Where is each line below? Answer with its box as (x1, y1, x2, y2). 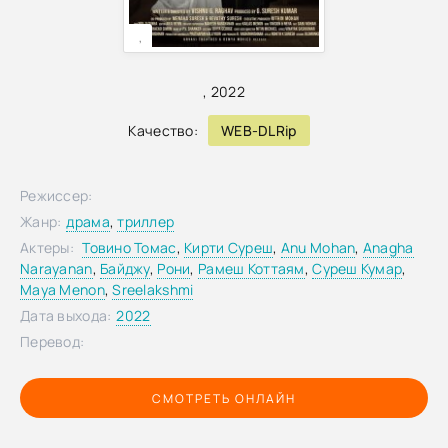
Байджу (100, 259, 150, 278)
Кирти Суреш (184, 238, 274, 257)
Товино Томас (82, 238, 177, 257)
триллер (117, 212, 175, 231)
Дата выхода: (20, 306, 112, 325)
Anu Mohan (280, 238, 356, 257)
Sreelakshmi (112, 280, 194, 299)
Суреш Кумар (312, 259, 403, 278)
